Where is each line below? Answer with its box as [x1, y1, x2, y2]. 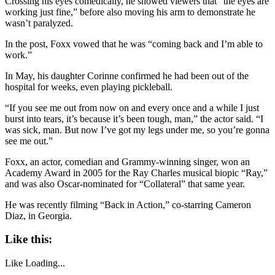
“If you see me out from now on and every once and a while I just [5, 102, 259, 113]
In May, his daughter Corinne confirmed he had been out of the [5, 70, 249, 81]
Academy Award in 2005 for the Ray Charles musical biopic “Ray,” [5, 167, 268, 178]
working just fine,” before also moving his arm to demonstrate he [5, 6, 255, 17]
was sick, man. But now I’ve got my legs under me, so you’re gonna [5, 124, 269, 135]
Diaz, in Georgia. [5, 210, 72, 221]
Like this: [5, 233, 52, 246]
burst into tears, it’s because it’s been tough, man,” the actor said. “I [5, 113, 263, 124]
